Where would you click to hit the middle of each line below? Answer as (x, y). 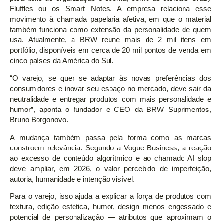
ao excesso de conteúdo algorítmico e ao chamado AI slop (110, 158)
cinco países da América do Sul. (62, 61)
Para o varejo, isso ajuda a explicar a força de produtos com (110, 197)
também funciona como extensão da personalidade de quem (110, 30)
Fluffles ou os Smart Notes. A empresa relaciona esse (110, 9)
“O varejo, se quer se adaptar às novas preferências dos (110, 78)
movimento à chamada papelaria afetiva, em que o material (110, 19)
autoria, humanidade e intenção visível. (72, 179)
